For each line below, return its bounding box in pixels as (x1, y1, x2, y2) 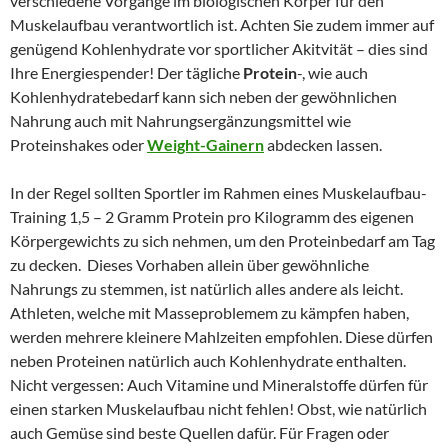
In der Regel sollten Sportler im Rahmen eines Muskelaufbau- (10, 182, 427, 202)
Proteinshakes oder (10, 134, 147, 154)
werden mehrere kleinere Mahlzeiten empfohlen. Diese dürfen (10, 326, 433, 346)
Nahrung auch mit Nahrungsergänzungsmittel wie (10, 110, 351, 130)
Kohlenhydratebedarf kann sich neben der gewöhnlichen (10, 86, 397, 106)
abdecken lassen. (264, 134, 382, 154)
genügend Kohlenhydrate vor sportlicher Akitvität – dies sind (10, 38, 428, 58)
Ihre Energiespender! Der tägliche (10, 62, 243, 82)
